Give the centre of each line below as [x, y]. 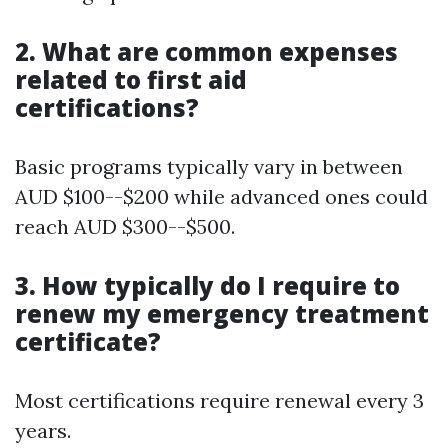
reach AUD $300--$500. [125, 226]
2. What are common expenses [206, 51]
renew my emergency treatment [222, 313]
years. [43, 430]
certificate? [88, 341]
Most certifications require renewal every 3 [219, 400]
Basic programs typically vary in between [209, 166]
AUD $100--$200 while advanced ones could [221, 196]
